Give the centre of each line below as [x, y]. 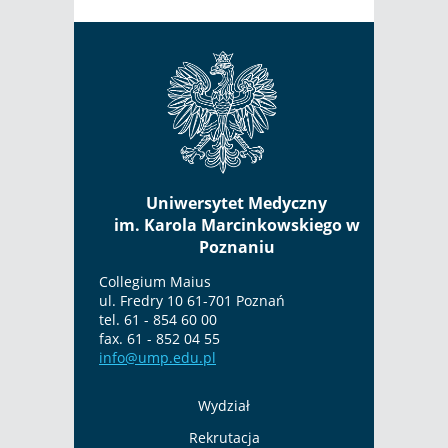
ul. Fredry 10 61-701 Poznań [192, 300]
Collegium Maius [155, 281]
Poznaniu [236, 246]
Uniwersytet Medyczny [236, 202]
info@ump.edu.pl [157, 357]
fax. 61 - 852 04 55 [159, 338]
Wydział [224, 405]
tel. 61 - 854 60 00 [158, 319]
